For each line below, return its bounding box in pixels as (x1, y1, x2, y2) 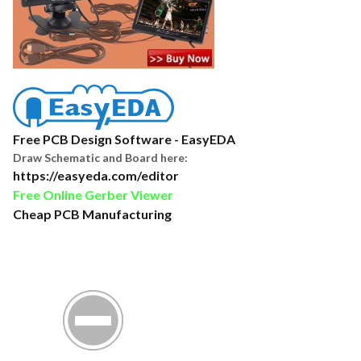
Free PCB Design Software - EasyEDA (13, 131, 235, 147)
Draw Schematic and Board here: (13, 151, 188, 164)
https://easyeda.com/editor (13, 168, 179, 183)
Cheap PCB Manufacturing (13, 206, 172, 222)
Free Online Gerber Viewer (13, 187, 173, 202)
